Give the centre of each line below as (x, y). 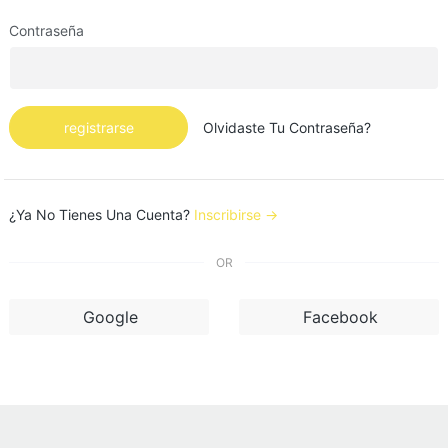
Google (110, 317)
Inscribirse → (236, 215)
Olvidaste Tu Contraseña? (287, 128)
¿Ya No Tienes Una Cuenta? (101, 215)
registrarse (98, 128)
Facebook (340, 317)
